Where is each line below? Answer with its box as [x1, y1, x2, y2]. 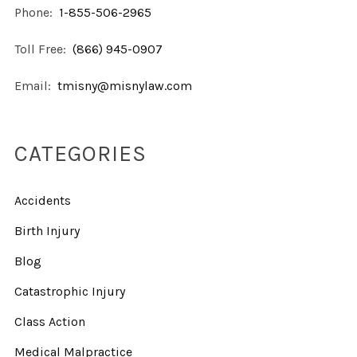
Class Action [14, 314, 85, 330]
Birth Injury [14, 223, 80, 239]
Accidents [14, 193, 71, 209]
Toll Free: [14, 41, 69, 57]
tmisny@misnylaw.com [57, 78, 192, 94]
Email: [14, 78, 54, 94]
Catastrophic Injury [14, 284, 125, 300]
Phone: [14, 5, 56, 21]
